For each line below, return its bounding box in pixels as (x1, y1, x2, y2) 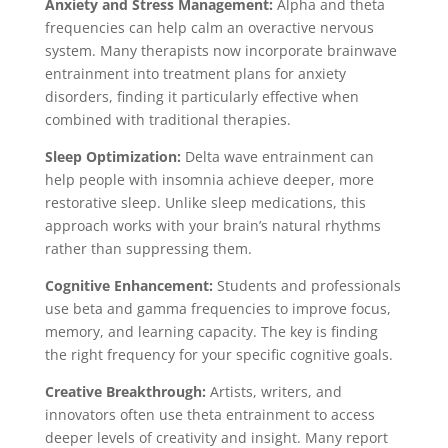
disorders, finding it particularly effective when (44, 86, 359, 106)
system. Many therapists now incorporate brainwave (44, 40, 397, 60)
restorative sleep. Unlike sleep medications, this (44, 192, 366, 212)
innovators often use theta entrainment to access (44, 404, 375, 424)
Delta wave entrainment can (180, 146, 374, 166)
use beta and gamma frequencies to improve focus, (44, 298, 391, 318)
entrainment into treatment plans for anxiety (44, 63, 346, 83)
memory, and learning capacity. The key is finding (44, 321, 378, 341)
